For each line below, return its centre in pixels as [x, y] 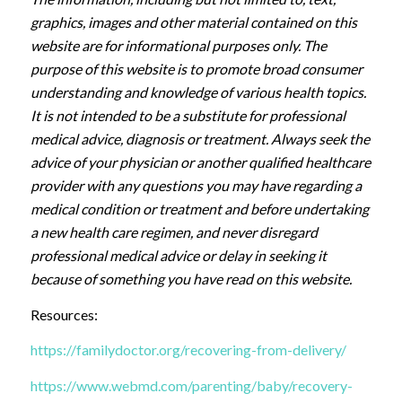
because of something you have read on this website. [191, 279]
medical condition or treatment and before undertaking [199, 209]
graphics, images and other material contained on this [193, 22]
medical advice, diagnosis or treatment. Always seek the [200, 139]
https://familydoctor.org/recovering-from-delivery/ [188, 350]
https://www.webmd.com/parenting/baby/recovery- [191, 386]
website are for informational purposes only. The [178, 46]
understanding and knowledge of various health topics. [198, 92]
